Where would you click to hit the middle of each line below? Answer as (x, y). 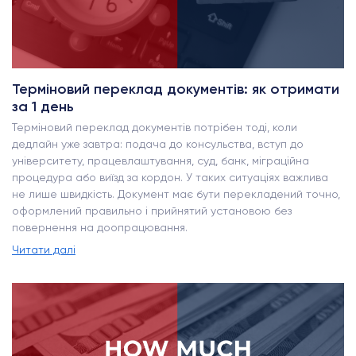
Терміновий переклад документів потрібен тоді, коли (155, 127)
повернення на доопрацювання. (100, 227)
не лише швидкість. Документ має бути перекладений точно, (176, 193)
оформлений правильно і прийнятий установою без (152, 210)
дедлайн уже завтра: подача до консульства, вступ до (158, 143)
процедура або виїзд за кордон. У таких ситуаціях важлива (170, 177)
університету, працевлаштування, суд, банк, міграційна (161, 160)
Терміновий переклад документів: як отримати (176, 89)
